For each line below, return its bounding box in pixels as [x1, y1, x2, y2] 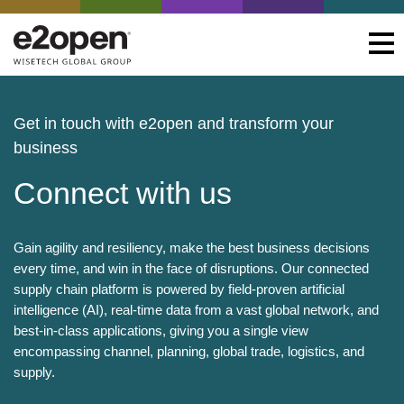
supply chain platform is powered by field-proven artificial [14, 280, 344, 297]
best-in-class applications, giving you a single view [14, 322, 308, 338]
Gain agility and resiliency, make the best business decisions [14, 239, 370, 255]
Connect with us [14, 175, 232, 210]
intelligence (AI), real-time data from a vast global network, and [14, 301, 379, 317]
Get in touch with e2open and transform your [14, 114, 334, 133]
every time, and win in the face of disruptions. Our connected [14, 260, 369, 276]
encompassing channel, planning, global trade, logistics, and [14, 343, 364, 359]
